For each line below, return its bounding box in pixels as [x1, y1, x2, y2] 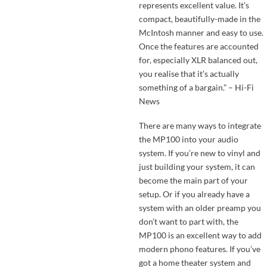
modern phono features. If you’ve [138, 244, 260, 254]
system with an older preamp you [138, 203, 261, 213]
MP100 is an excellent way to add [138, 230, 262, 241]
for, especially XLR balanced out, [138, 54, 257, 65]
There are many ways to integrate [138, 120, 261, 131]
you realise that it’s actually [138, 68, 239, 79]
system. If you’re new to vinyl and [138, 148, 260, 159]
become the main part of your [138, 175, 248, 186]
